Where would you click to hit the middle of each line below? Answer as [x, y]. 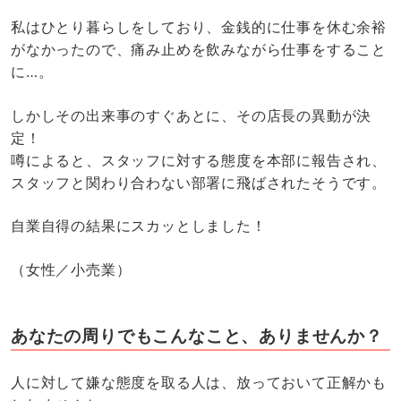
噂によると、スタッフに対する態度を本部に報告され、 [199, 160]
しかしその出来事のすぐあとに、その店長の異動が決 [191, 115]
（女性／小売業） [71, 270]
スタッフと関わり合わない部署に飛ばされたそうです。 [199, 182]
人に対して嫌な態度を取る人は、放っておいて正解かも [199, 382]
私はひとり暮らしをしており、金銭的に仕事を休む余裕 [199, 26]
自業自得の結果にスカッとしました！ [138, 226]
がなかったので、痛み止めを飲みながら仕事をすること [199, 49]
